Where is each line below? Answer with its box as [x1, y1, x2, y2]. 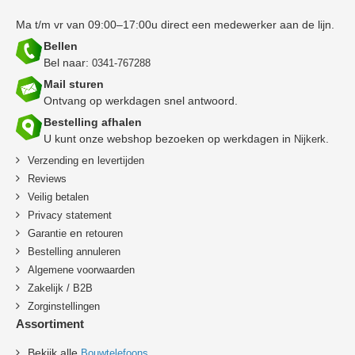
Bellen [44, 39, 78, 52]
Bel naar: [44, 55, 92, 69]
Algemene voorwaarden [28, 263, 135, 276]
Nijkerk [294, 132, 326, 145]
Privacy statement [28, 208, 112, 221]
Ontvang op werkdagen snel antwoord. [44, 94, 238, 107]
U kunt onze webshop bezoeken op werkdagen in [44, 132, 294, 145]
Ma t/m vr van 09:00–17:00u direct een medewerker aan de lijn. [16, 17, 334, 31]
